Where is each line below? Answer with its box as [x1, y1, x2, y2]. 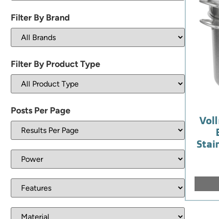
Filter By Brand [11, 12, 70, 23]
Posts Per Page [11, 105, 70, 116]
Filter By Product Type [11, 58, 100, 69]
